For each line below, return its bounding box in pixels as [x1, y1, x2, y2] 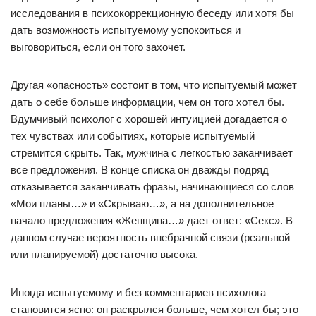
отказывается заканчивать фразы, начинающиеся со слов [11, 181, 294, 193]
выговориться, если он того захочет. [11, 41, 186, 53]
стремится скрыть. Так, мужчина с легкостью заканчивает [11, 147, 293, 159]
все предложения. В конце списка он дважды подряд [11, 164, 269, 176]
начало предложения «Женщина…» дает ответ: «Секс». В [11, 214, 293, 226]
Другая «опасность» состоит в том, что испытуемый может [11, 79, 297, 91]
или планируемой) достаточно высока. [11, 248, 198, 260]
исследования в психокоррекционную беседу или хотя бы [11, 7, 294, 19]
